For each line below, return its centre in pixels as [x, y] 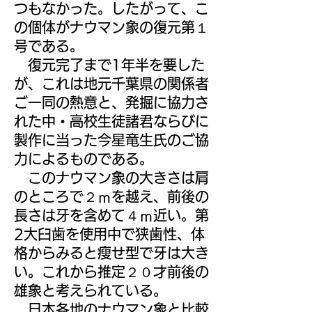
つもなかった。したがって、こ [111, 8]
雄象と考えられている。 [91, 290]
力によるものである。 [84, 159]
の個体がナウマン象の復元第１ [111, 27]
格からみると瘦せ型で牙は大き [111, 253]
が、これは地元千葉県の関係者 [111, 84]
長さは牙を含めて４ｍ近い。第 [111, 215]
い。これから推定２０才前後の [111, 272]
